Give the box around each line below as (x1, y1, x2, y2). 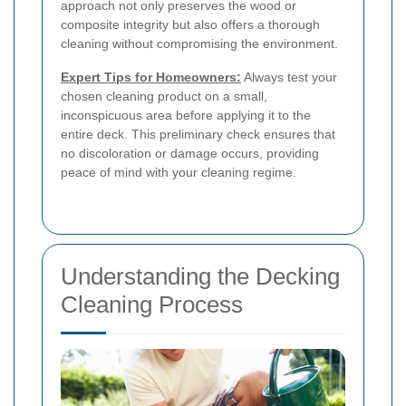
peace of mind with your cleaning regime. (61, 165, 296, 180)
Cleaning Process (61, 291, 243, 319)
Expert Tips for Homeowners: (61, 70, 241, 85)
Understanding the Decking (61, 263, 340, 291)
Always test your (241, 70, 337, 85)
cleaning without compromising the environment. (61, 36, 338, 52)
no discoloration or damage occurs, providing (61, 146, 319, 161)
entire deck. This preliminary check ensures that (61, 127, 335, 142)
